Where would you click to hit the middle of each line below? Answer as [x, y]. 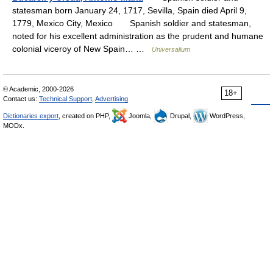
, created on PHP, [85, 116]
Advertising [112, 99]
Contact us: [21, 99]
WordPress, [226, 116]
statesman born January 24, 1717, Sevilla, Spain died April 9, [129, 10]
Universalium [171, 49]
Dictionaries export [31, 116]
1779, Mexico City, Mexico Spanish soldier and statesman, [132, 23]
